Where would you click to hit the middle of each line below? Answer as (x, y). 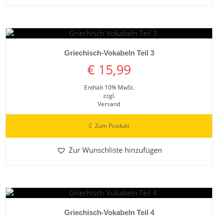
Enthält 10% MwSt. (109, 87)
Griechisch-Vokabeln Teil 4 (109, 213)
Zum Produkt (112, 126)
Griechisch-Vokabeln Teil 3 (109, 53)
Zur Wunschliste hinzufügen (115, 150)
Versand (109, 104)
